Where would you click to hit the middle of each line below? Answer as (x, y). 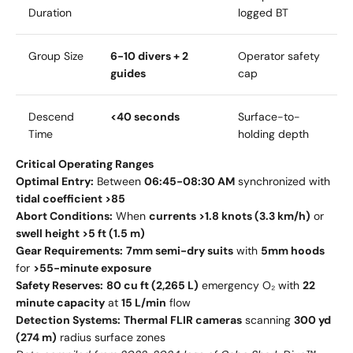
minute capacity (60, 303)
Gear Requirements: (69, 251)
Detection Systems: (68, 320)
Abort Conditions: (64, 216)
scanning (268, 320)
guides (128, 74)
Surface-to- (269, 117)
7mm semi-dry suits (180, 251)
